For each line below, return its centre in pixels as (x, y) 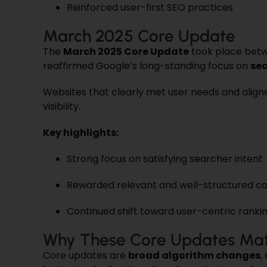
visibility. (61, 106)
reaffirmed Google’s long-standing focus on (146, 66)
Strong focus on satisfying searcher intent (164, 159)
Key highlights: (80, 132)
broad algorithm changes (194, 255)
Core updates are (85, 255)
